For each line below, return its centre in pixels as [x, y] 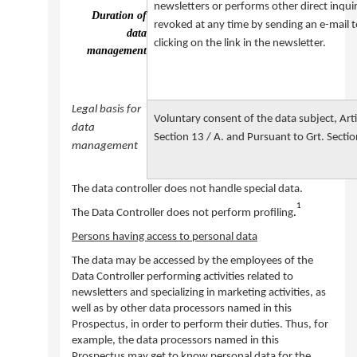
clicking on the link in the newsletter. [239, 43]
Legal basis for [106, 110]
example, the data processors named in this [175, 341]
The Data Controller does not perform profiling [182, 213]
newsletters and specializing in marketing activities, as [199, 293]
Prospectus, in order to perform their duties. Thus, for [200, 325]
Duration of [119, 16]
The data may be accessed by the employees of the [192, 261]
